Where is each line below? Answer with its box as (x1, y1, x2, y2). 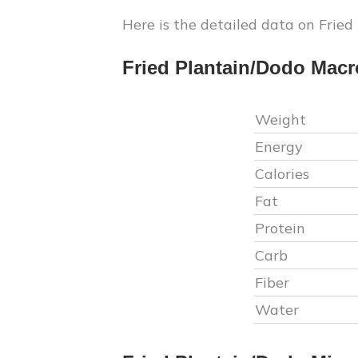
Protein (254, 219, 305, 237)
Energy (254, 137, 303, 156)
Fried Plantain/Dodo (122, 57, 311, 78)
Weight (254, 110, 310, 129)
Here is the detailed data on (122, 15, 319, 34)
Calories (254, 165, 309, 183)
